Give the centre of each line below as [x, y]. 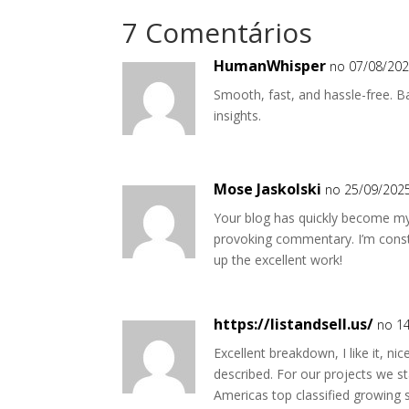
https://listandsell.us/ [294, 324]
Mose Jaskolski [268, 189]
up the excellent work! [278, 260]
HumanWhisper [270, 66]
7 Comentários [218, 32]
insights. [238, 115]
